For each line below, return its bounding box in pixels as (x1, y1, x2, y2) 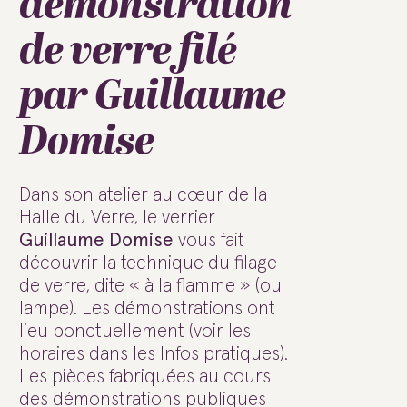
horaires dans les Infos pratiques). (19, 344, 288, 364)
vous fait (174, 231, 244, 251)
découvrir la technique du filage (19, 253, 277, 273)
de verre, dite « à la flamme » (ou (19, 276, 282, 296)
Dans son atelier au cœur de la (19, 185, 267, 205)
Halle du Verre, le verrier (19, 208, 215, 228)
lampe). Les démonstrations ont (19, 299, 275, 319)
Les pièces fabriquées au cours (19, 367, 271, 387)
